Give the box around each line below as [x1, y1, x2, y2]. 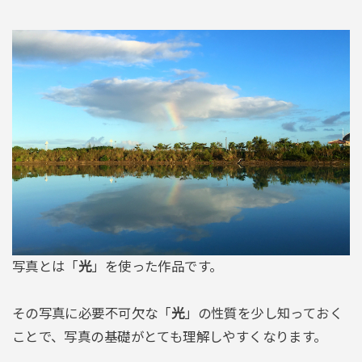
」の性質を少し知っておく [184, 305, 343, 321]
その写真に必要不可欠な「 [11, 305, 171, 321]
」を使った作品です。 [91, 259, 223, 275]
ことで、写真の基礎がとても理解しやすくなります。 [11, 329, 327, 344]
